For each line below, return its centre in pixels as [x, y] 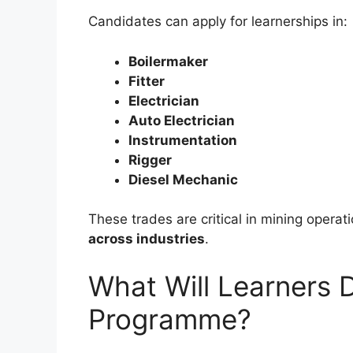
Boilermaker [168, 61]
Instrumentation [183, 140]
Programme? [170, 319]
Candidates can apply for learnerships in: [218, 22]
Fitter [147, 81]
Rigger [150, 160]
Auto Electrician [182, 120]
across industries [147, 239]
